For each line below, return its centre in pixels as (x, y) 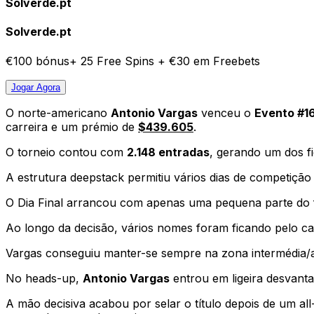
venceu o (226, 112)
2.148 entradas (168, 152)
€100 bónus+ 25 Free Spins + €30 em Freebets (133, 61)
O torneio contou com (66, 152)
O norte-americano (58, 112)
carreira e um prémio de (72, 127)
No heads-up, (44, 278)
